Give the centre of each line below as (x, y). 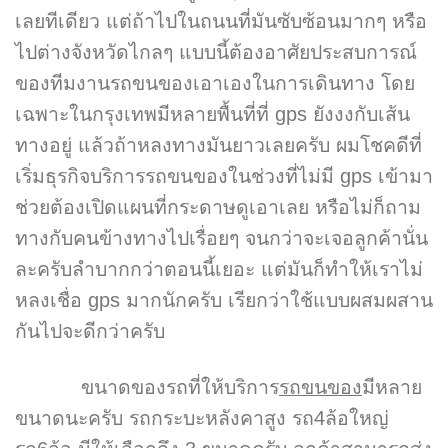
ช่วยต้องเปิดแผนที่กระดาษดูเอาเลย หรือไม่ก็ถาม (218, 207)
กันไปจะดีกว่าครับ (90, 331)
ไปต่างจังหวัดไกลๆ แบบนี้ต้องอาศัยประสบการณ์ (216, 52)
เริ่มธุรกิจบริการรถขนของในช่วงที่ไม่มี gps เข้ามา (224, 176)
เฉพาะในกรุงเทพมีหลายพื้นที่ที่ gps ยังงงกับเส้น (212, 114)
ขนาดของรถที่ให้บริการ (147, 386)
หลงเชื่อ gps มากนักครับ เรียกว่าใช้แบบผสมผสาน (224, 300)
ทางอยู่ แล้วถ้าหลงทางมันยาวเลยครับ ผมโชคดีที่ (218, 145)
